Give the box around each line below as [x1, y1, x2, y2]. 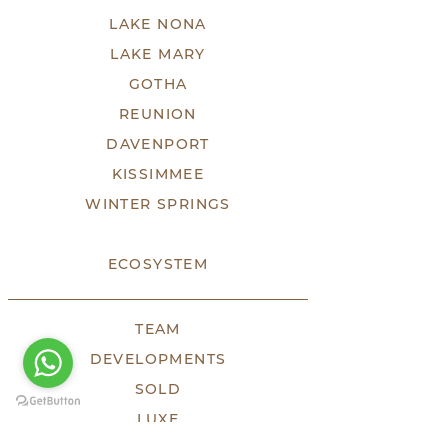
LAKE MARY [110, 45, 206, 63]
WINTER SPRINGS [85, 195, 231, 213]
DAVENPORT [106, 135, 210, 153]
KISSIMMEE [111, 165, 205, 183]
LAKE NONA [109, 15, 207, 33]
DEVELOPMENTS [89, 350, 227, 368]
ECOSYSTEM [107, 255, 209, 273]
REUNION [119, 105, 197, 123]
